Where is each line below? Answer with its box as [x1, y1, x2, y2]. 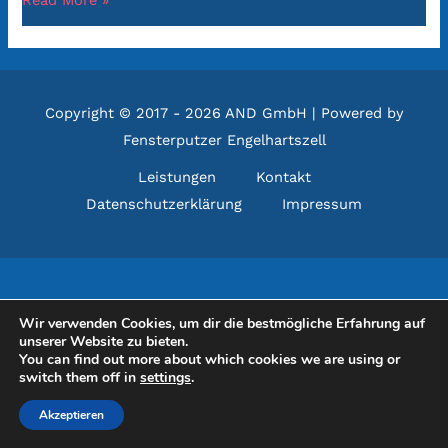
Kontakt [255, 167, 311, 186]
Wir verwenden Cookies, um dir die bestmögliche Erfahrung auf [19, 314, 425, 333]
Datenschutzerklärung [86, 194, 242, 213]
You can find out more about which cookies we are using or [19, 350, 400, 369]
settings [140, 368, 191, 387]
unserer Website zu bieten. [19, 332, 188, 351]
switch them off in [19, 368, 140, 387]
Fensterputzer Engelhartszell [122, 130, 326, 149]
